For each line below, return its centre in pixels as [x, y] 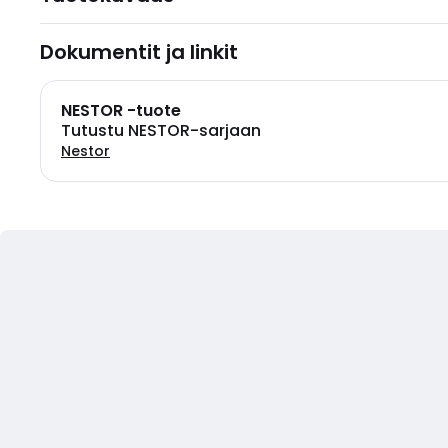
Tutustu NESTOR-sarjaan [161, 130]
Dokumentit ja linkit [139, 52]
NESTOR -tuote [121, 110]
